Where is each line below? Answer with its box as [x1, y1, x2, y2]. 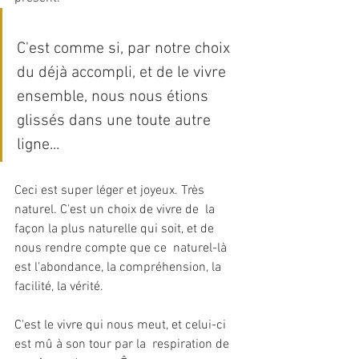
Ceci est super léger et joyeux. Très [14, 182, 208, 199]
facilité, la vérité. [14, 278, 103, 295]
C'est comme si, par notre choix [17, 38, 234, 58]
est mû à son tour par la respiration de [14, 336, 232, 353]
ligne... [17, 135, 59, 155]
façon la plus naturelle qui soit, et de [14, 220, 217, 237]
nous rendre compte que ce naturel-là [14, 240, 230, 256]
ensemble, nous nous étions [17, 87, 212, 107]
